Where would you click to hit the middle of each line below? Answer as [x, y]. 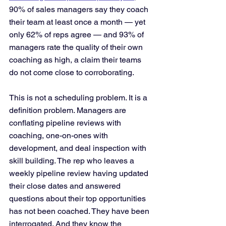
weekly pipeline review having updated [80, 173]
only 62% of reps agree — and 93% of [77, 35]
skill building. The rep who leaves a [73, 161]
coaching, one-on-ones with [60, 135]
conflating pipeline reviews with [66, 123]
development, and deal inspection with [79, 148]
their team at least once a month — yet [78, 22]
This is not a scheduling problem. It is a [79, 98]
